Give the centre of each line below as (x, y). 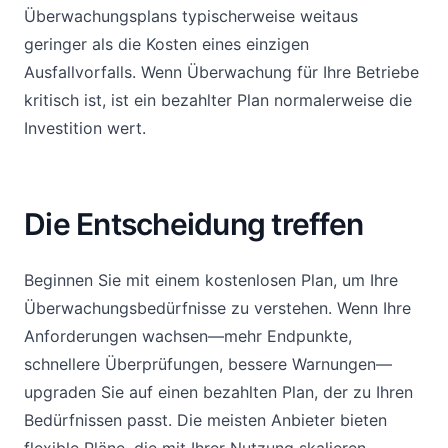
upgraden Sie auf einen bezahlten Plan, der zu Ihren (218, 392)
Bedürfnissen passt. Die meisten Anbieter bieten (205, 420)
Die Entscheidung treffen (193, 224)
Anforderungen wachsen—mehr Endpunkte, (188, 336)
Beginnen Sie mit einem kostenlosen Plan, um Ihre (211, 280)
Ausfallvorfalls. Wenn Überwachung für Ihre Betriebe (221, 72)
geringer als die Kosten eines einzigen (166, 44)
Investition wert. (85, 128)
